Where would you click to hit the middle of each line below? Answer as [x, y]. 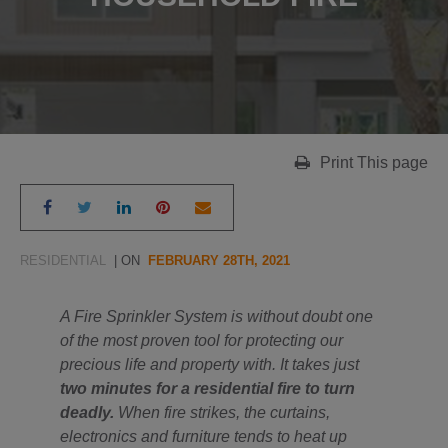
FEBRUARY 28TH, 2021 [219, 260]
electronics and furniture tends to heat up [203, 436]
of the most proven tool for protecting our [201, 340]
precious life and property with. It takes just [209, 364]
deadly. [87, 412]
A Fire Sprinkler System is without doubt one [216, 316]
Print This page [374, 162]
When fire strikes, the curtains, [222, 412]
